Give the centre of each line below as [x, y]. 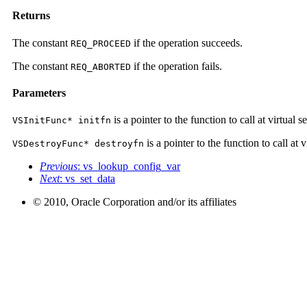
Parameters [39, 93]
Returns [31, 16]
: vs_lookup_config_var [129, 167]
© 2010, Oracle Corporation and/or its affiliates [135, 202]
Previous [59, 167]
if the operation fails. [176, 66]
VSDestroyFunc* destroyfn [78, 144]
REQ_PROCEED [101, 43]
